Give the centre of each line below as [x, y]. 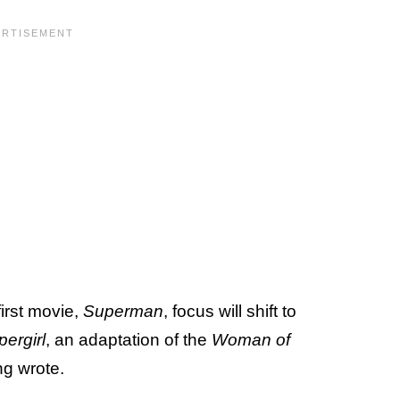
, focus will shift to [230, 311]
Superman [123, 311]
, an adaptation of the [129, 339]
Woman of [251, 339]
